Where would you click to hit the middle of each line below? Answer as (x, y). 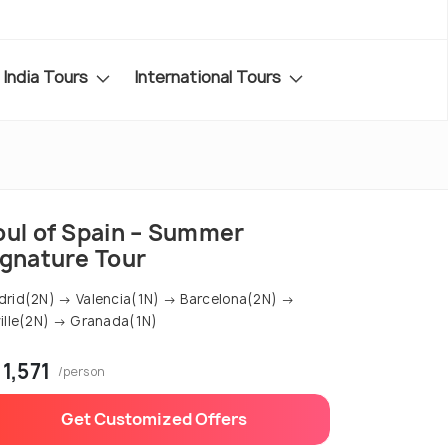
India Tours (47, 76)
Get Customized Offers (154, 419)
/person (82, 372)
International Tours (209, 76)
